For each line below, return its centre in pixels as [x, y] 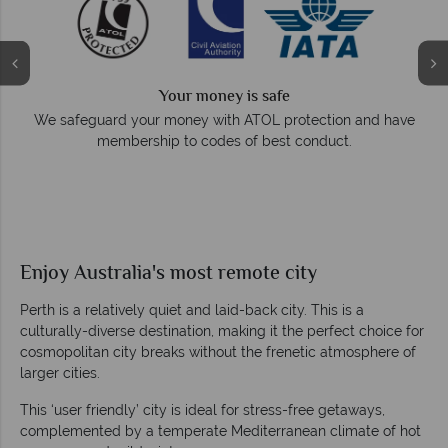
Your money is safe [224, 98]
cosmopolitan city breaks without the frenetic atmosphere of [218, 352]
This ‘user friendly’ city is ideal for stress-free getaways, [202, 410]
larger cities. [60, 373]
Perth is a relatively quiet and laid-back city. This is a [192, 310]
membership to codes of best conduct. [224, 141]
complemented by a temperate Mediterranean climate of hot [220, 431]
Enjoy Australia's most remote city [168, 275]
